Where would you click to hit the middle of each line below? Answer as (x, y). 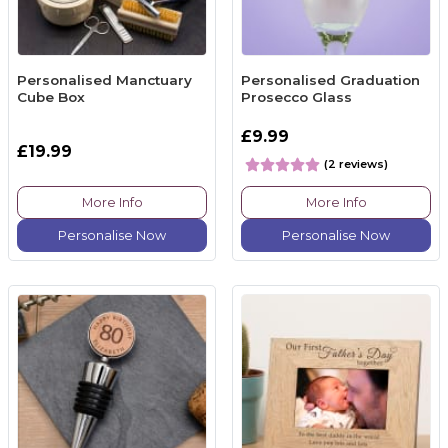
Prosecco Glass (296, 97)
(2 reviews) (356, 163)
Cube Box (51, 97)
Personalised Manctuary (104, 80)
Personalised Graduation (330, 80)
